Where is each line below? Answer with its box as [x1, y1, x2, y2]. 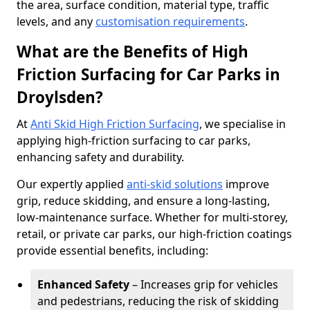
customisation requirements [95, 14, 245, 29]
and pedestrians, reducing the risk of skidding [37, 293, 279, 309]
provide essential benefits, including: [17, 243, 208, 258]
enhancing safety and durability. [17, 149, 184, 165]
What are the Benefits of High [17, 41, 248, 62]
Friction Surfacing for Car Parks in [17, 64, 280, 85]
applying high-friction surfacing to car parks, [17, 133, 250, 148]
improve [223, 176, 269, 192]
